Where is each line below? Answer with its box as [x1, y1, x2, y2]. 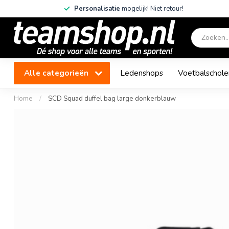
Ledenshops [120, 67, 163, 78]
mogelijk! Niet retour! [120, 4, 184, 13]
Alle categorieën [24, 67, 90, 78]
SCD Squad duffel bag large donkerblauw [48, 94, 176, 103]
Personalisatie [74, 4, 120, 13]
